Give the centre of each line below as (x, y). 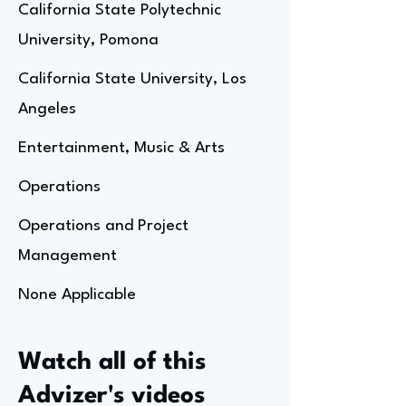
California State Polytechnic (120, 10)
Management (68, 256)
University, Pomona (88, 40)
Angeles (47, 109)
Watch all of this (112, 362)
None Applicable (77, 295)
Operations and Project (103, 226)
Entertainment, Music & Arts (121, 148)
